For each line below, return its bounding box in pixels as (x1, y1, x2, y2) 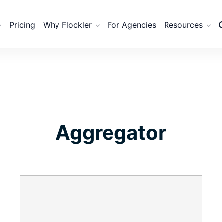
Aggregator (55, 120, 166, 145)
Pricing (9, 20, 35, 30)
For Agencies (107, 20, 156, 30)
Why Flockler (43, 20, 92, 30)
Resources (164, 20, 203, 30)
